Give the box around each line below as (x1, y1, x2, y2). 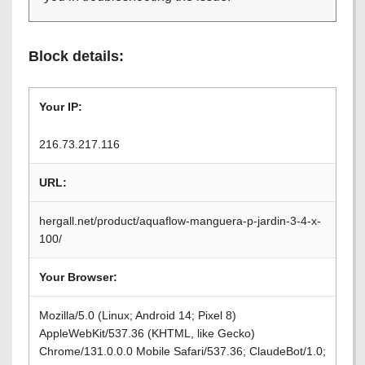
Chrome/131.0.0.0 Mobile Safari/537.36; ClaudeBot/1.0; (39, 345, 326, 358)
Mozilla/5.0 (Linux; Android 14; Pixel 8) (39, 309, 236, 322)
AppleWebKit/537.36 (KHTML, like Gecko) (39, 327, 255, 340)
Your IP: (39, 100, 82, 113)
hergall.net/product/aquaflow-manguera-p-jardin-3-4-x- (39, 214, 321, 227)
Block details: (29, 48, 124, 64)
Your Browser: (39, 270, 117, 284)
